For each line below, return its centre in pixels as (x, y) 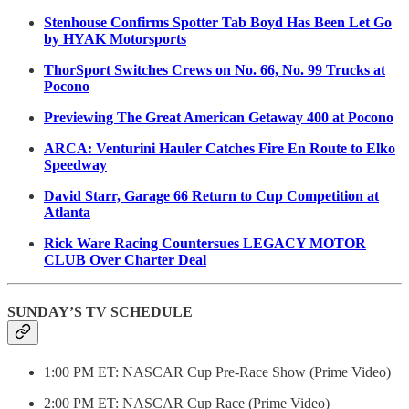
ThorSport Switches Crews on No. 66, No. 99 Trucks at (215, 69)
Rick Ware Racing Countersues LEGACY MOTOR (205, 243)
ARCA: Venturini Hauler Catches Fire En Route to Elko (220, 148)
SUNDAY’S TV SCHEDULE (100, 311)
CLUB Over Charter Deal (125, 259)
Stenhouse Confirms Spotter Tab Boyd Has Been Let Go (218, 22)
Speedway (75, 164)
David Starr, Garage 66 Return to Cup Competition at (211, 195)
